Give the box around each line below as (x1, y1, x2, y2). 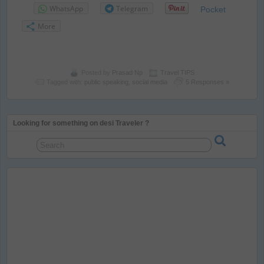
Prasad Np (111, 69, 143, 77)
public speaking (84, 78, 129, 86)
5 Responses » (185, 78, 229, 86)
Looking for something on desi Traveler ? (13, 118, 149, 127)
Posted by (81, 69, 112, 77)
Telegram (116, 3, 148, 14)
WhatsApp (49, 3, 83, 14)
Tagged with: (47, 78, 85, 86)
